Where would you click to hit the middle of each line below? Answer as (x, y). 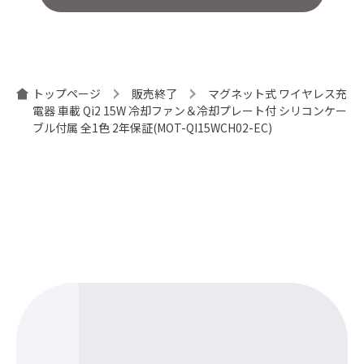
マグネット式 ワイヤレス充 (277, 94)
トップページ (67, 94)
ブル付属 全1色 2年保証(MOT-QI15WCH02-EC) (152, 128)
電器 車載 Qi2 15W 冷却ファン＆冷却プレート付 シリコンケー (190, 111)
